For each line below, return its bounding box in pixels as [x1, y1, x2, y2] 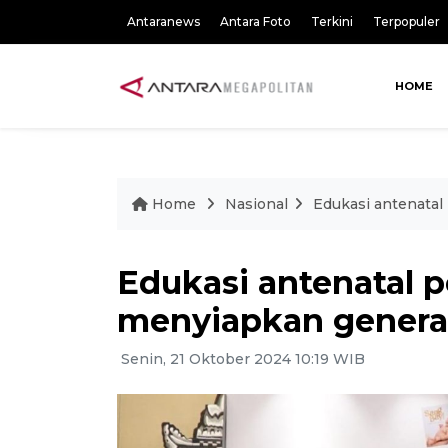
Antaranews [127, 14, 200, 29]
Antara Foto [220, 14, 291, 29]
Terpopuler [373, 14, 440, 29]
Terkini [311, 14, 353, 29]
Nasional [225, 195, 288, 213]
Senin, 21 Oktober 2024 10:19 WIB [117, 350, 365, 368]
